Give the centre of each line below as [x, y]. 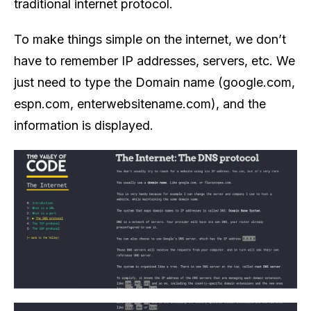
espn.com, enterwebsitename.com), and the [140, 103]
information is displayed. [84, 125]
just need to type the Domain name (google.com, [154, 82]
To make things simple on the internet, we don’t [150, 39]
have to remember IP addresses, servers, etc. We [154, 60]
